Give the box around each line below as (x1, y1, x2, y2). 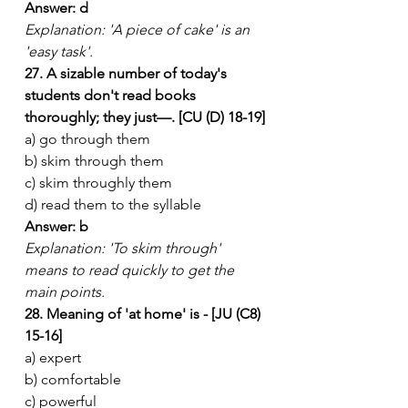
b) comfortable (25, 370, 121, 388)
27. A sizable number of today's (25, 64, 230, 82)
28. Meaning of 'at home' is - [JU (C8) (25, 304, 264, 322)
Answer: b (25, 217, 88, 235)
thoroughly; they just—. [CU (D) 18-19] (25, 107, 265, 126)
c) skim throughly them (25, 173, 172, 191)
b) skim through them (25, 151, 164, 169)
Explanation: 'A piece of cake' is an (25, 20, 253, 38)
